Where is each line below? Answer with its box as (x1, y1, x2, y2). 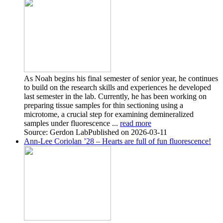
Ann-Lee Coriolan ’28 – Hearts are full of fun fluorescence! (24, 136, 211, 145)
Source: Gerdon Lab (24, 127, 88, 136)
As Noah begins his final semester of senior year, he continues (24, 74, 218, 83)
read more (120, 118, 151, 127)
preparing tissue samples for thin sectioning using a (24, 101, 183, 110)
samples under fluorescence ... (24, 118, 120, 127)
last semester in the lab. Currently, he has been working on (24, 92, 207, 101)
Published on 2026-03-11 (88, 127, 167, 136)
